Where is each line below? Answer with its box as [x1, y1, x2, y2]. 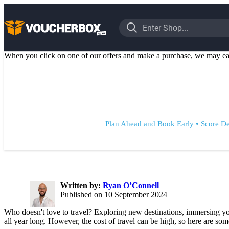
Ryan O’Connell [103, 181, 159, 190]
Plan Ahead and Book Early [105, 120, 194, 128]
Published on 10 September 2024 [60, 190, 167, 199]
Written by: [60, 181, 103, 190]
